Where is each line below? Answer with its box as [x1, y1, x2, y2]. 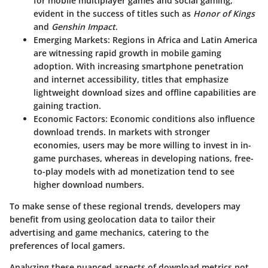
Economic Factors [33, 113, 105, 125]
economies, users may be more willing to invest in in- [33, 139, 251, 151]
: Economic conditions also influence [105, 113, 255, 125]
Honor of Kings [193, 8, 255, 20]
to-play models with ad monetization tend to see [33, 166, 234, 178]
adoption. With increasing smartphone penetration [33, 60, 243, 72]
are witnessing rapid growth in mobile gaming [33, 47, 221, 59]
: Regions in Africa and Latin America [108, 34, 257, 46]
